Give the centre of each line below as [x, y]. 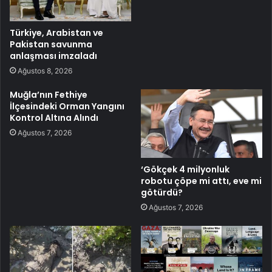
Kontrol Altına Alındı [54, 118]
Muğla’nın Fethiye [49, 95]
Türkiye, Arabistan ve [56, 33]
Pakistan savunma [51, 45]
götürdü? [162, 192]
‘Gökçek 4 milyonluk [185, 169]
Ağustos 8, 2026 [45, 71]
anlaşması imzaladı [53, 56]
